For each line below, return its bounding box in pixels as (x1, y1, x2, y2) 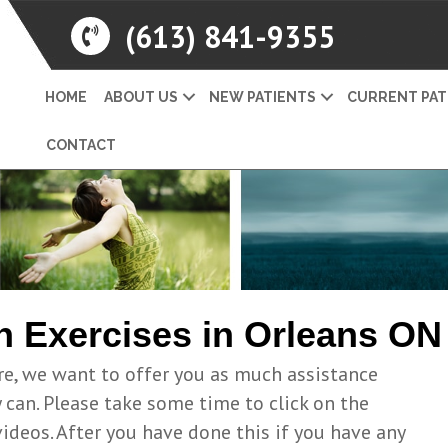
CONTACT (46, 137, 116, 153)
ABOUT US (104, 89, 178, 105)
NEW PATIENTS (209, 89, 316, 105)
